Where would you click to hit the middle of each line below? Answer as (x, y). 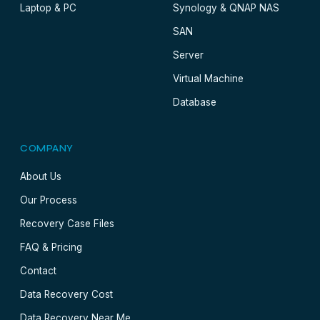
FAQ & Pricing (51, 247)
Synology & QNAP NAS (226, 8)
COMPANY (47, 149)
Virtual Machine (208, 79)
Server (188, 55)
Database (195, 102)
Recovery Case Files (67, 224)
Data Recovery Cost (66, 294)
